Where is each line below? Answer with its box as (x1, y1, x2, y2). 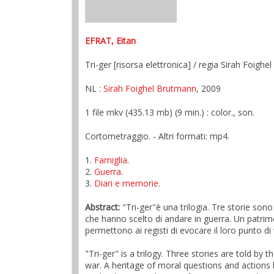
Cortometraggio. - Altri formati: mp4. (85, 130, 229, 142)
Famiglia (94, 154, 127, 166)
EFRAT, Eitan (85, 35, 136, 46)
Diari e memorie (94, 177, 158, 189)
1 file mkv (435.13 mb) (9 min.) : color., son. (85, 106, 254, 118)
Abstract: (85, 201, 120, 213)
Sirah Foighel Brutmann (103, 83, 196, 94)
